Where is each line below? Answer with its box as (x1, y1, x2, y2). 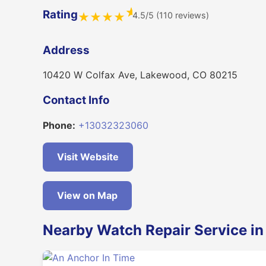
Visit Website (57, 150, 119, 163)
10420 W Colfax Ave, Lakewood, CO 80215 (43, 69, 237, 81)
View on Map (57, 189, 118, 201)
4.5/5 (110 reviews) (132, 9, 209, 20)
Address (43, 43, 90, 57)
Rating (43, 8, 78, 22)
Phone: (43, 119, 75, 131)
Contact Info (43, 93, 109, 107)
